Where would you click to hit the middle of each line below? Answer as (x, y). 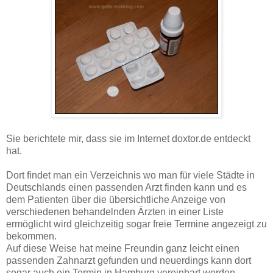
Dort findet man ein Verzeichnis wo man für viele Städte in (132, 175)
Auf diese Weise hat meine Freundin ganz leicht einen (123, 248)
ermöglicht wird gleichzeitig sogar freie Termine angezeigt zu (136, 224)
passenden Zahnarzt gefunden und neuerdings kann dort (129, 260)
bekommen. (31, 236)
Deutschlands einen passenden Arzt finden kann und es (126, 187)
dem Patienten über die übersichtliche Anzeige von (116, 199)
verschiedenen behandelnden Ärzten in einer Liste (115, 211)
